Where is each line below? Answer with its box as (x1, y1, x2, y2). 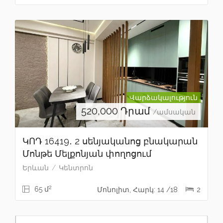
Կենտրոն (59, 163, 93, 172)
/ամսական (153, 108, 196, 116)
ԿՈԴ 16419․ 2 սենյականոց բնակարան (22, 135, 198, 146)
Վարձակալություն (129, 93, 198, 102)
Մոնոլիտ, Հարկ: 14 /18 (97, 185, 180, 194)
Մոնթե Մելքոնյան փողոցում (22, 148, 151, 159)
